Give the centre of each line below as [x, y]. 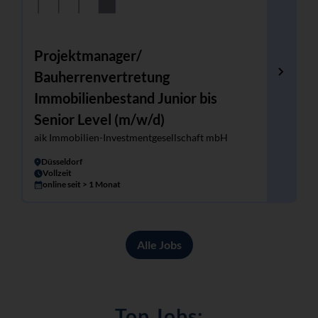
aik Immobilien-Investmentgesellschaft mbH [131, 137]
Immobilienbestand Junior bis [126, 98]
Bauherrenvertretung [102, 77]
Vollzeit [57, 173]
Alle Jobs [159, 245]
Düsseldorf [62, 161]
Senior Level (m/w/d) [99, 119]
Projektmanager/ [88, 55]
